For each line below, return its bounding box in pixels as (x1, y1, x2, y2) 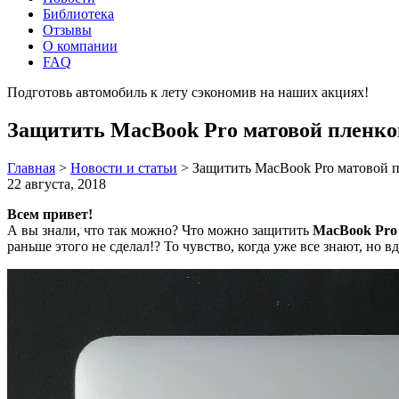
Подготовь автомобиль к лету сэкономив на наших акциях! (7, 85, 372, 100)
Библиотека (43, 6, 114, 21)
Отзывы (43, 22, 92, 37)
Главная (7, 159, 55, 175)
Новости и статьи (70, 159, 177, 175)
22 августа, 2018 (7, 175, 106, 191)
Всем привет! (7, 206, 93, 222)
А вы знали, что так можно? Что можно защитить (7, 222, 313, 238)
